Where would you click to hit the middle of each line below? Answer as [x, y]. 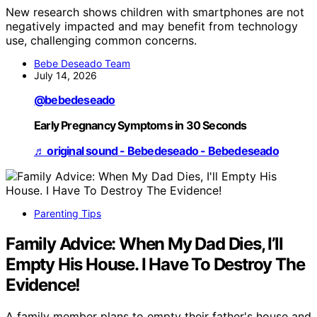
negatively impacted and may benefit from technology [152, 27]
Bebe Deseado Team [82, 64]
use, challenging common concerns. [101, 41]
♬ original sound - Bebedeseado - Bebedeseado [156, 151]
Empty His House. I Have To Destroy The [155, 265]
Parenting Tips [68, 214]
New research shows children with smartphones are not [155, 12]
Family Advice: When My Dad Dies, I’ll [144, 244]
